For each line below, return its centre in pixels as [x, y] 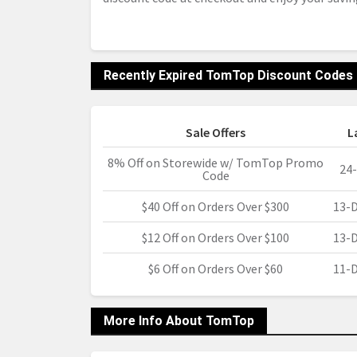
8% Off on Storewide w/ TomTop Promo [216, 163]
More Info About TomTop [179, 321]
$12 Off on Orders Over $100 [216, 237]
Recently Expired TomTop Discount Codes [228, 75]
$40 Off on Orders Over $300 [216, 206]
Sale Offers [216, 132]
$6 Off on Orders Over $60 [216, 269]
